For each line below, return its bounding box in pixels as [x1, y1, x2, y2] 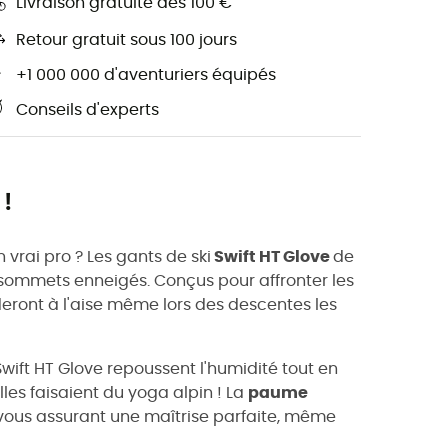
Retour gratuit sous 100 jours [16, 32, 237, 49]
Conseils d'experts [16, 101, 159, 118]
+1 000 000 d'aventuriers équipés [16, 67, 276, 84]
